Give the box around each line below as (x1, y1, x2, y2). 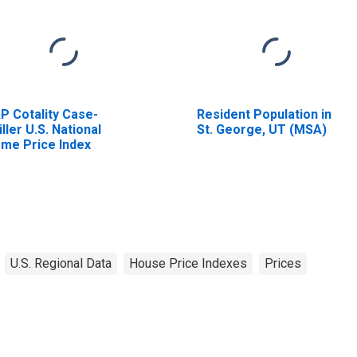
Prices (265, 255, 301, 271)
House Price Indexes (129, 255, 247, 271)
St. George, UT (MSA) (196, 121, 327, 137)
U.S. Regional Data (10, 255, 112, 271)
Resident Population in (196, 106, 331, 122)
